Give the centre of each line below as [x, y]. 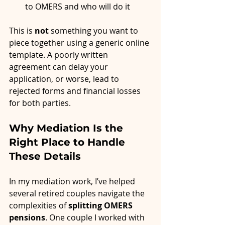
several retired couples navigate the [78, 194]
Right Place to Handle [69, 142]
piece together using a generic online [80, 43]
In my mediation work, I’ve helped [73, 182]
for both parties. [40, 103]
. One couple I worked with [96, 218]
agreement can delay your [60, 67]
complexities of [39, 206]
